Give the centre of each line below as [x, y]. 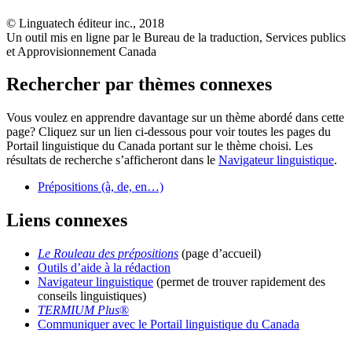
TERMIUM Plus [79, 310]
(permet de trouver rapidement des [239, 282]
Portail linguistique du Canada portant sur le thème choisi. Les [159, 146]
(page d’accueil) [220, 254]
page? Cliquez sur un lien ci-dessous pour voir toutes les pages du [169, 132]
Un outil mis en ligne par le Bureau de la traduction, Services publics [176, 37]
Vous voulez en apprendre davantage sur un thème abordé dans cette [175, 118]
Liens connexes [67, 220]
